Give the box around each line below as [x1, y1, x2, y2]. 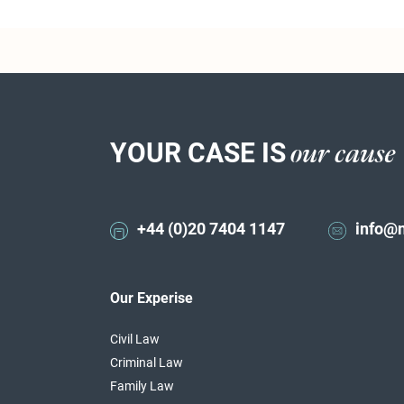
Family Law [110, 377, 174, 395]
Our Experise [110, 288, 193, 308]
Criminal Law [110, 353, 183, 372]
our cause [291, 138, 396, 171]
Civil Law [110, 330, 160, 348]
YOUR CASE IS [110, 133, 286, 170]
